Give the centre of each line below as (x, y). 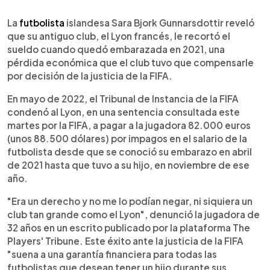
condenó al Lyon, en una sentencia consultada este (124, 111)
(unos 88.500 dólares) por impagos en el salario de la (127, 138)
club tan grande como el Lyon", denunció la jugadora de (133, 214)
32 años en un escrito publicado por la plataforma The (129, 227)
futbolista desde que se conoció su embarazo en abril (130, 151)
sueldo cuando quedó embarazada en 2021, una (116, 49)
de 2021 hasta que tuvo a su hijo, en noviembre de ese (128, 165)
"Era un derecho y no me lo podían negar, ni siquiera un (130, 201)
